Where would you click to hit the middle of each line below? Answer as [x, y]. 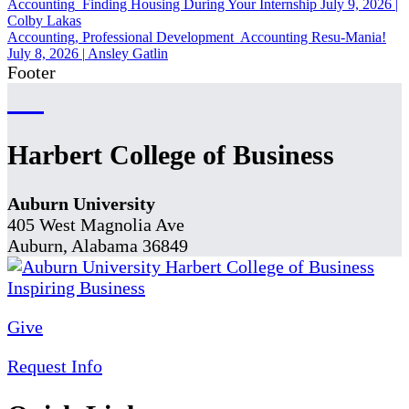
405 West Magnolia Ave [96, 224]
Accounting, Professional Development [121, 37]
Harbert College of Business [171, 154]
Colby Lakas [44, 21]
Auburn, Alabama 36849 [98, 245]
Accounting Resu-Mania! [313, 37]
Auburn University [81, 203]
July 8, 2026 [45, 54]
